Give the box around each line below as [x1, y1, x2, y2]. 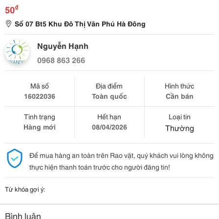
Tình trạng [23, 111, 55, 121]
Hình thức [165, 81, 195, 90]
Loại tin [168, 111, 191, 121]
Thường [165, 122, 194, 133]
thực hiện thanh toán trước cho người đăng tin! [29, 162, 170, 172]
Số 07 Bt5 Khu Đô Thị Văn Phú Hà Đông [15, 19, 146, 28]
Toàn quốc [91, 91, 127, 101]
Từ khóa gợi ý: [5, 184, 45, 193]
